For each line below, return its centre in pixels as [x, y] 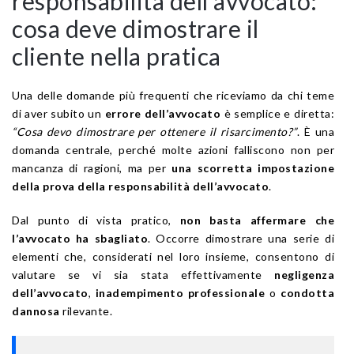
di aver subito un [58, 113]
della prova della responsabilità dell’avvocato [140, 186]
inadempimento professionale [180, 292]
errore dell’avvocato [163, 113]
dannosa [36, 311]
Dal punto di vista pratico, [96, 220]
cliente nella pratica [117, 56]
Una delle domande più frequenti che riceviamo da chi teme [173, 95]
